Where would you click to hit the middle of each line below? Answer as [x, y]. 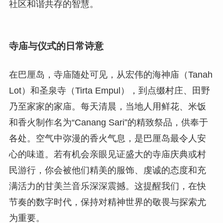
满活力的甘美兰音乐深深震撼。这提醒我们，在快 [107, 186]
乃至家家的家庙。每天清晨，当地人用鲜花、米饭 [107, 107]
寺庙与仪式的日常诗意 [56, 46]
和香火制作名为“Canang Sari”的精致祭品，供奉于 [108, 123]
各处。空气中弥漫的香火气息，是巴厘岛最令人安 [107, 139]
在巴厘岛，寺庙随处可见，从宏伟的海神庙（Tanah [111, 75]
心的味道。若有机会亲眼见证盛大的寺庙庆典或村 [107, 155]
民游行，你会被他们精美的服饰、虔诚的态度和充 [107, 170]
